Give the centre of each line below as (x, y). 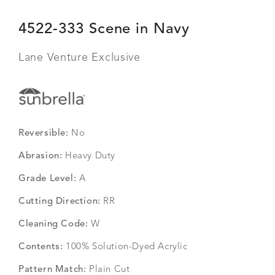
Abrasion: (41, 156)
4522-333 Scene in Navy (104, 29)
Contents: (41, 247)
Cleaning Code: (53, 224)
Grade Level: (48, 179)
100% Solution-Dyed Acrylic (125, 247)
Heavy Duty (89, 156)
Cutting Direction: (60, 202)
